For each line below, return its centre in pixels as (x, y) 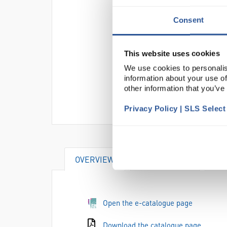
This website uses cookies (172, 53)
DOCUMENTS (165, 159)
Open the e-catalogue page (148, 203)
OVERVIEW (95, 159)
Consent (188, 20)
